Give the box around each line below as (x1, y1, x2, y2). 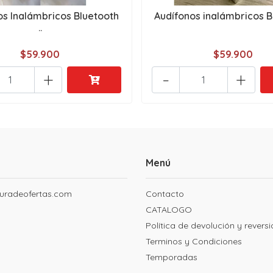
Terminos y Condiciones (146, 236, 242, 247)
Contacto (146, 188, 184, 200)
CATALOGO (146, 204, 192, 216)
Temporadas (146, 252, 197, 263)
